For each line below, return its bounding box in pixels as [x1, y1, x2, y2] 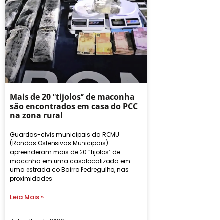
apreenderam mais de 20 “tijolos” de [10, 147, 120, 156]
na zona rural [10, 110, 63, 121]
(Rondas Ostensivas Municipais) [10, 138, 108, 147]
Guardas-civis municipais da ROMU [10, 130, 119, 138]
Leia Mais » [10, 192, 44, 202]
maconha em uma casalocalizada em [10, 156, 130, 165]
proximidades [10, 174, 52, 183]
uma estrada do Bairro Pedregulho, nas [10, 165, 129, 174]
